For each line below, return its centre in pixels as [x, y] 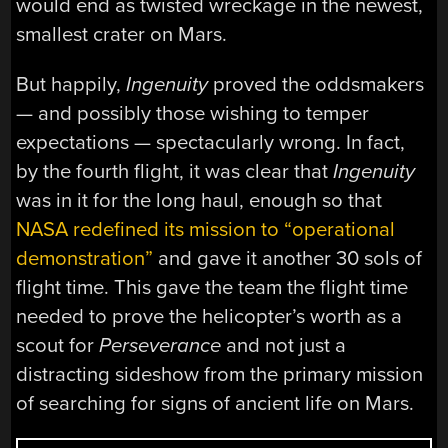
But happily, [71, 84]
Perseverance [160, 345]
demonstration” [85, 258]
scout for [58, 345]
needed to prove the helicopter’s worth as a [209, 316]
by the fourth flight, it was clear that [175, 171]
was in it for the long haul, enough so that [199, 200]
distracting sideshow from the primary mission [220, 374]
